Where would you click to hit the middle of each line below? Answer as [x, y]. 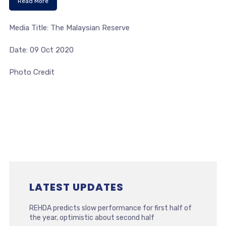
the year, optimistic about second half [92, 218]
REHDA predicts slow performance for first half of [110, 208]
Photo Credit [32, 72]
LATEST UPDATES [76, 187]
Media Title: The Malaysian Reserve [69, 28]
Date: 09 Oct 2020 [41, 50]
